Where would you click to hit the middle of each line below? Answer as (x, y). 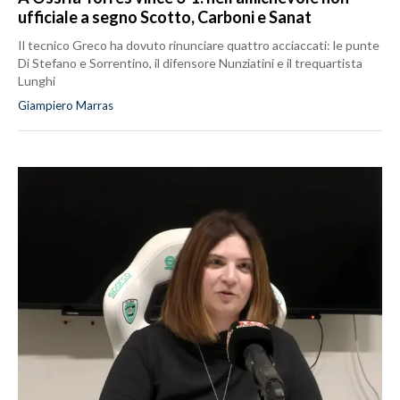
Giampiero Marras (66, 106)
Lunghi (37, 81)
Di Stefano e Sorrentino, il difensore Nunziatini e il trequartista (190, 63)
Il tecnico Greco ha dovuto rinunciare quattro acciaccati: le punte (199, 46)
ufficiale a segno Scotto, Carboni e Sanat (165, 17)
